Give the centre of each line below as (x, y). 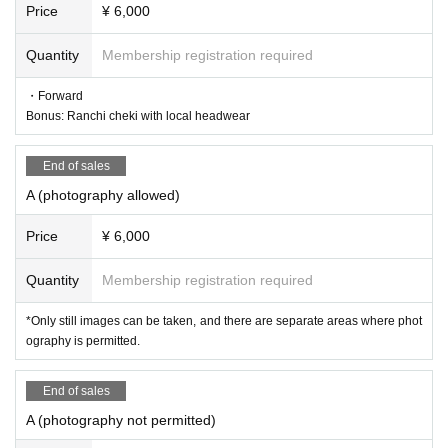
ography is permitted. (83, 340)
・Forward (54, 95)
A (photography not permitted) (121, 419)
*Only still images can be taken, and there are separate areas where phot (224, 320)
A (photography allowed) (103, 194)
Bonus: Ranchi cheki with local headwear (138, 115)
